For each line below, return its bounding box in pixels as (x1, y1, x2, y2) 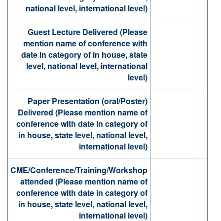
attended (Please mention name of (20, 176, 147, 187)
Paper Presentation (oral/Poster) (28, 95, 147, 107)
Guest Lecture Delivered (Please (28, 26, 147, 38)
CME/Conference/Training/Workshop (10, 164, 147, 176)
